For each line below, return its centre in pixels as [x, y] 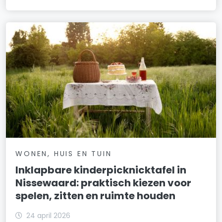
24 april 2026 [49, 216]
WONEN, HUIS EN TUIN [64, 154]
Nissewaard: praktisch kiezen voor [104, 183]
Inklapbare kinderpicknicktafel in [101, 170]
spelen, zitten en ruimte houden [96, 196]
